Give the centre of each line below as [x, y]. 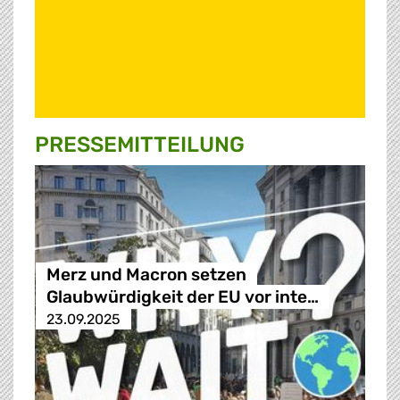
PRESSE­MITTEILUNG [140, 145]
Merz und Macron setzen [146, 275]
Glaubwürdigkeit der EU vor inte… [182, 297]
